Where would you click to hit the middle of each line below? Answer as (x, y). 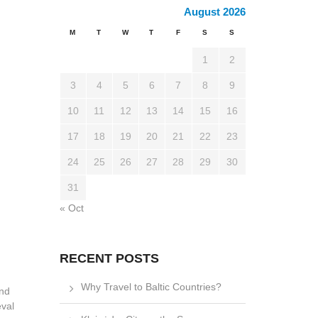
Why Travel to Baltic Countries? (151, 287)
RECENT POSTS (109, 259)
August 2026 (214, 12)
